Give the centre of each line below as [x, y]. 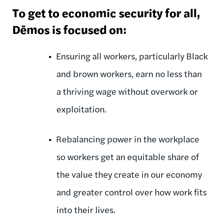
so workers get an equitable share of [128, 156]
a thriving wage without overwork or [127, 91]
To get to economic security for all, [106, 12]
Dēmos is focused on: [69, 29]
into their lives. [86, 209]
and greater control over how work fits [132, 192]
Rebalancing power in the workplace [128, 138]
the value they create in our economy [129, 174]
